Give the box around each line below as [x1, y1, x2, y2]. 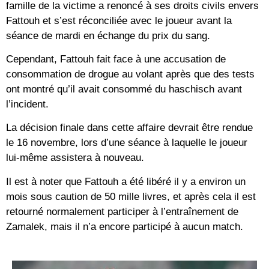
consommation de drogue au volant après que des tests [6, 68, 255, 80]
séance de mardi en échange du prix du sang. [6, 29, 210, 41]
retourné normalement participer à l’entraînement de [6, 205, 238, 217]
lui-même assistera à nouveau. [6, 152, 144, 164]
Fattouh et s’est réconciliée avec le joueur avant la [6, 14, 232, 26]
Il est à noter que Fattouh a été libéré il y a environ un [6, 175, 246, 187]
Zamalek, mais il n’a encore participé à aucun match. [6, 220, 243, 232]
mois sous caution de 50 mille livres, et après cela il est [6, 190, 256, 202]
